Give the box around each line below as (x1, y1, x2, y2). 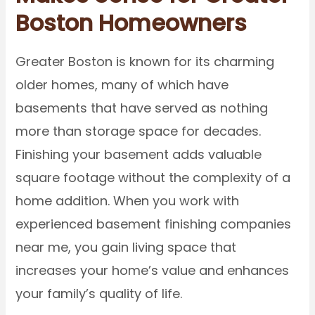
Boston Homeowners (15, 7, 247, 39)
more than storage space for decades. (15, 122, 262, 141)
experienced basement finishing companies (15, 215, 292, 233)
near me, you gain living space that (15, 238, 237, 257)
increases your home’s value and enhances (15, 262, 290, 280)
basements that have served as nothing (15, 99, 269, 117)
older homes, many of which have (15, 76, 229, 94)
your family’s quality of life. (15, 285, 183, 303)
